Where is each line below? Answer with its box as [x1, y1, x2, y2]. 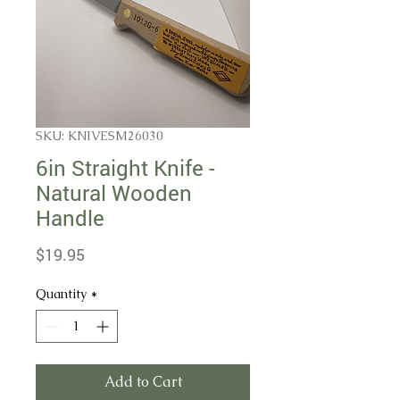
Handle [36, 204, 104, 232]
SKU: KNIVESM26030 [36, 128, 163, 144]
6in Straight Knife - [36, 154, 215, 182]
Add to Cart [104, 372, 182, 391]
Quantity [36, 286, 87, 302]
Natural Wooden [36, 179, 192, 207]
